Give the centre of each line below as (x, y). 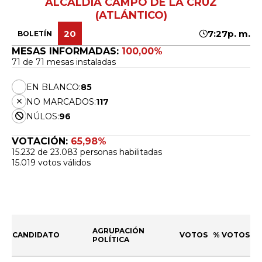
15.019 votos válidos (51, 163)
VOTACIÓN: (41, 142)
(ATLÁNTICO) (131, 15)
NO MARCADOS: (61, 101)
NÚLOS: (43, 116)
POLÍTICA (111, 240)
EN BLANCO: (54, 87)
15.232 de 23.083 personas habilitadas (87, 152)
